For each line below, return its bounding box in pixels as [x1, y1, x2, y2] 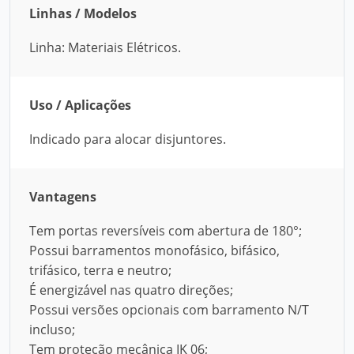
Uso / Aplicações [29, 96, 131, 114]
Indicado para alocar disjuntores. [29, 130, 226, 148]
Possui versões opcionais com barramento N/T [29, 301, 309, 318]
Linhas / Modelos [29, 5, 137, 22]
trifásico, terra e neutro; [29, 262, 171, 279]
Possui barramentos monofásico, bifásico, [29, 242, 280, 259]
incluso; [29, 321, 75, 338]
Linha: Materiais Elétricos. [29, 39, 181, 56]
